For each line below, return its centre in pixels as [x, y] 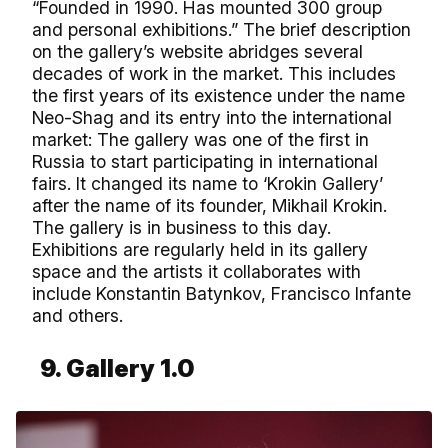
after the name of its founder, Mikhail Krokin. [209, 206]
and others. [80, 316]
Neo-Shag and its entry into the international [212, 118]
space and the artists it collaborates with [196, 272]
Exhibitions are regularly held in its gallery [200, 250]
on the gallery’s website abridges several [197, 52]
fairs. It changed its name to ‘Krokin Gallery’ [207, 184]
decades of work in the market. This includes [214, 74]
